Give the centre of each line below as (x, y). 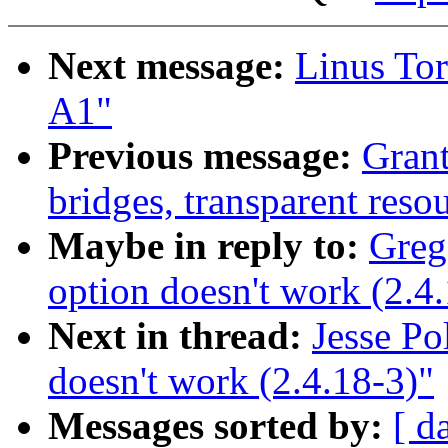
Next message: (166, 66)
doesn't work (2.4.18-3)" (241, 381)
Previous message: (200, 156)
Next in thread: (175, 336)
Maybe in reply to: (203, 246)
